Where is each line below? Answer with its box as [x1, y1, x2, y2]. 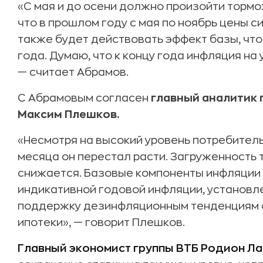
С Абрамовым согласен [18, 93, 149, 103]
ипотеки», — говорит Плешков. [18, 217, 185, 228]
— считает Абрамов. [18, 67, 129, 77]
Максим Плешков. [18, 109, 119, 120]
